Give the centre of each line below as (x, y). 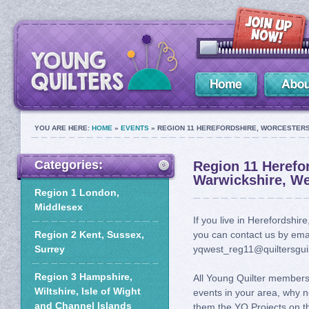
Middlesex (59, 207)
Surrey (50, 249)
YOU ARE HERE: (63, 128)
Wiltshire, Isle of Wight (88, 291)
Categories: (69, 165)
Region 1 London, (77, 192)
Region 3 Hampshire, (83, 277)
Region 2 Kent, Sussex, (89, 235)
